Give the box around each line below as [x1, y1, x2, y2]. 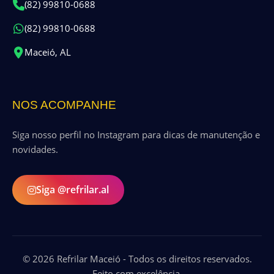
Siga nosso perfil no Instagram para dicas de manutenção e [12, 128, 260, 141]
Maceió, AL [24, 46, 71, 59]
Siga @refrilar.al [36, 183, 109, 197]
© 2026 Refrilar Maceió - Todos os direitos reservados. [22, 253, 252, 265]
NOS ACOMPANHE [12, 98, 116, 112]
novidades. [12, 143, 58, 156]
